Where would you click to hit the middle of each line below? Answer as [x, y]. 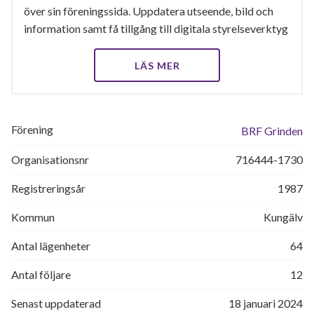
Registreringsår [48, 188]
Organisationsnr [50, 159]
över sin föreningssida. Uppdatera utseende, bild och [149, 11]
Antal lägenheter [51, 246]
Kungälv [283, 217]
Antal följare [41, 274]
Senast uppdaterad [56, 303]
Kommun [33, 217]
